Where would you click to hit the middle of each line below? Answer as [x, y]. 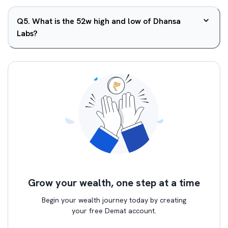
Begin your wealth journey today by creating [114, 200]
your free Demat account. [114, 211]
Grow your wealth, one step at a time [114, 183]
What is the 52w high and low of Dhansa [106, 21]
